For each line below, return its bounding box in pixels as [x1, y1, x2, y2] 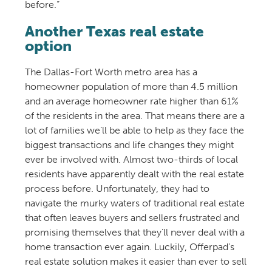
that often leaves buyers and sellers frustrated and [24, 212, 239, 224]
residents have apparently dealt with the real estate [24, 168, 244, 180]
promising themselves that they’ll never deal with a [24, 226, 245, 239]
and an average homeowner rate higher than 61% [24, 95, 239, 107]
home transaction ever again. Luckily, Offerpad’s [24, 241, 234, 253]
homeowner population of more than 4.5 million [24, 81, 237, 93]
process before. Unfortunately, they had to [24, 183, 209, 195]
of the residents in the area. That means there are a [24, 110, 245, 122]
